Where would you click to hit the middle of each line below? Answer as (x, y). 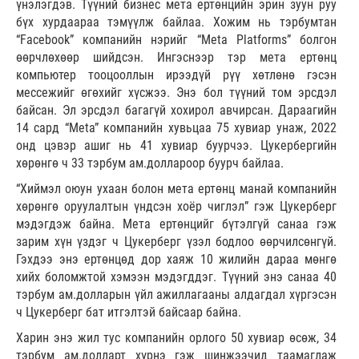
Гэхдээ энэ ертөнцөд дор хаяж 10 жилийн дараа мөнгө (176, 259)
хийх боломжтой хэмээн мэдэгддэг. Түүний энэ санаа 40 (176, 276)
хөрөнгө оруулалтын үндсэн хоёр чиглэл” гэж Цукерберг (176, 206)
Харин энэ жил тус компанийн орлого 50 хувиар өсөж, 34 (176, 337)
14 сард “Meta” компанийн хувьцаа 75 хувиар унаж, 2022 (176, 127)
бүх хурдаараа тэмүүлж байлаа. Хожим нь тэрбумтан (176, 22)
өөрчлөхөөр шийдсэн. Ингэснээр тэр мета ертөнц (176, 57)
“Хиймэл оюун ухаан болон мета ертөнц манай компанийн (176, 188)
